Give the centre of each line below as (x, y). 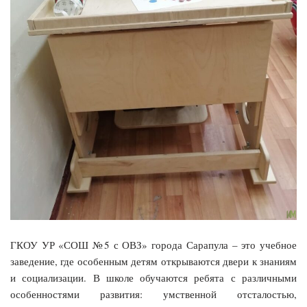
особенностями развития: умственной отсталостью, (153, 294)
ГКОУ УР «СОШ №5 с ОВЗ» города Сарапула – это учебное (153, 244)
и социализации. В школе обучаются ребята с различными (153, 277)
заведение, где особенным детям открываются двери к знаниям (153, 261)
